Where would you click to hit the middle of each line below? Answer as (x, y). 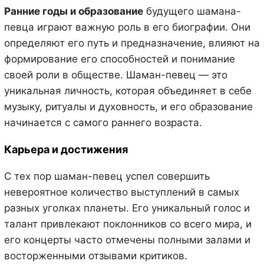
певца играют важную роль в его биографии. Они (127, 27)
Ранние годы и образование (73, 11)
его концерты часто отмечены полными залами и (127, 240)
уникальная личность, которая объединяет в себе (128, 90)
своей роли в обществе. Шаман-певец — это (115, 75)
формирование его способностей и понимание (119, 59)
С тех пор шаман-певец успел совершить (107, 176)
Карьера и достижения (66, 149)
